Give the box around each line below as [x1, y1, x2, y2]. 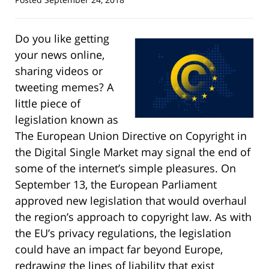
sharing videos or [15, 63, 103, 78]
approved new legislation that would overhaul [15, 193, 247, 208]
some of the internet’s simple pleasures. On [15, 160, 236, 175]
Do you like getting [15, 31, 109, 46]
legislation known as [15, 112, 118, 127]
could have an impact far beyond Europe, [15, 241, 223, 256]
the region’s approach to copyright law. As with [15, 209, 252, 224]
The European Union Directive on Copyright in [15, 128, 247, 143]
